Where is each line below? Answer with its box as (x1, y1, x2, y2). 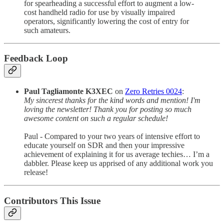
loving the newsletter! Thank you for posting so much (24, 104, 191, 113)
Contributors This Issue (4, 195, 100, 206)
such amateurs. (24, 25, 70, 34)
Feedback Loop (4, 53, 68, 64)
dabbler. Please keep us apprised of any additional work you (24, 158, 213, 167)
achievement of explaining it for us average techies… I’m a (24, 149, 209, 158)
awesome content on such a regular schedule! (24, 113, 168, 122)
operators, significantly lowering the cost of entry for (24, 16, 189, 25)
